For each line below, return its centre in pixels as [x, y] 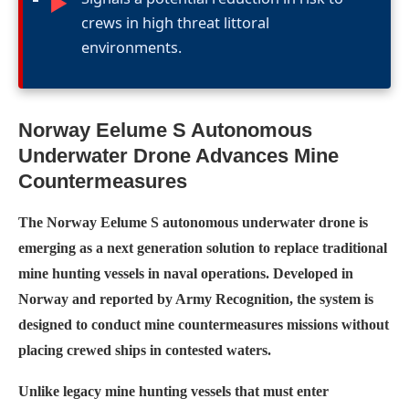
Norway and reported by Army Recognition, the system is [196, 299]
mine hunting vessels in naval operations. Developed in [186, 273]
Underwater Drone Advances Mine [178, 155]
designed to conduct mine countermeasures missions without [204, 324]
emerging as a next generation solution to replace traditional [203, 247]
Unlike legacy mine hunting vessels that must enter [173, 391]
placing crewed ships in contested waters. [145, 350]
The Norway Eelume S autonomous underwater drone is [193, 222]
